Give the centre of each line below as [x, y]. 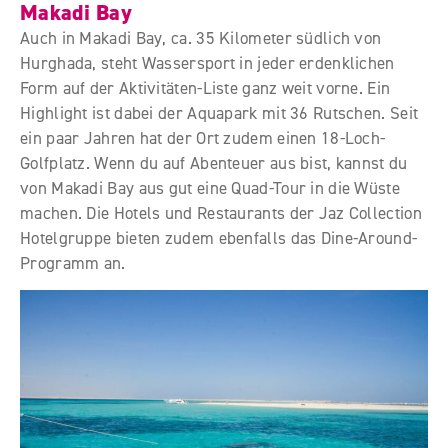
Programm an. [73, 263]
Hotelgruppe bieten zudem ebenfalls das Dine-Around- [219, 238]
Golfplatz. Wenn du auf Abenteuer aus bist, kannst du [214, 163]
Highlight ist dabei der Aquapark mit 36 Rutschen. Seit [219, 113]
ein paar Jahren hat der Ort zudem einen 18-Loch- [203, 138]
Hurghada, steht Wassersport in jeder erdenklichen [207, 63]
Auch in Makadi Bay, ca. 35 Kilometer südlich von [201, 38]
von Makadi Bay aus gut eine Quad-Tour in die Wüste [210, 188]
